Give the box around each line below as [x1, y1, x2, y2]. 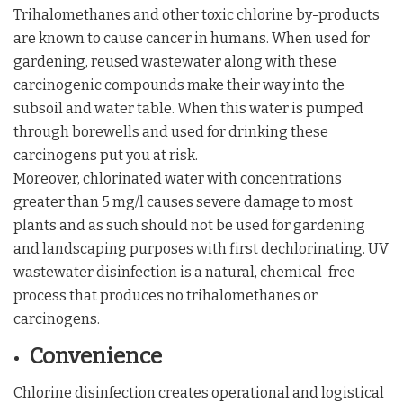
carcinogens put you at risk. [13, 146, 198, 164]
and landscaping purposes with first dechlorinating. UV [13, 239, 389, 257]
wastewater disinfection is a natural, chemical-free [13, 263, 355, 281]
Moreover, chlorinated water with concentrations [13, 169, 342, 187]
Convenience [30, 343, 162, 369]
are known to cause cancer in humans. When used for [13, 29, 370, 47]
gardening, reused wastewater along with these [13, 52, 336, 70]
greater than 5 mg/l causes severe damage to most [13, 193, 353, 210]
